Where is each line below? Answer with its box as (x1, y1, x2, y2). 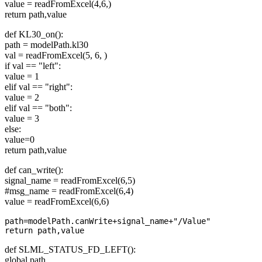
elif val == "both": (5, 103, 72, 113)
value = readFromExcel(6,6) (5, 196, 109, 207)
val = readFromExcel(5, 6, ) (5, 50, 107, 61)
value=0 (5, 135, 35, 145)
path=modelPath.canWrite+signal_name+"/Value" (5, 216, 211, 226)
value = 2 (5, 92, 39, 103)
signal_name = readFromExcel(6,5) (5, 175, 135, 186)
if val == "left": (5, 61, 61, 71)
